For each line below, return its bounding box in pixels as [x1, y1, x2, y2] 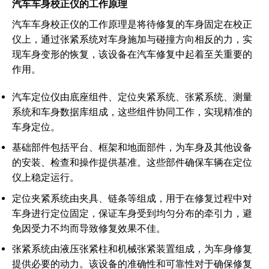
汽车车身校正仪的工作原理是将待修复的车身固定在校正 [12, 18, 252, 30]
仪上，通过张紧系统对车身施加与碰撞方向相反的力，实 [12, 33, 252, 45]
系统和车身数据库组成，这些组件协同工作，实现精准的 [12, 106, 252, 118]
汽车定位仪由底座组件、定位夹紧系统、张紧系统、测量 [12, 91, 252, 103]
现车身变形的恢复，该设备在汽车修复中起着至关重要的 [12, 48, 252, 60]
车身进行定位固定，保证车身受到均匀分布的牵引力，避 [12, 207, 252, 219]
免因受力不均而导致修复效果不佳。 [12, 222, 166, 234]
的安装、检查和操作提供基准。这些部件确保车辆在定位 [12, 157, 252, 169]
